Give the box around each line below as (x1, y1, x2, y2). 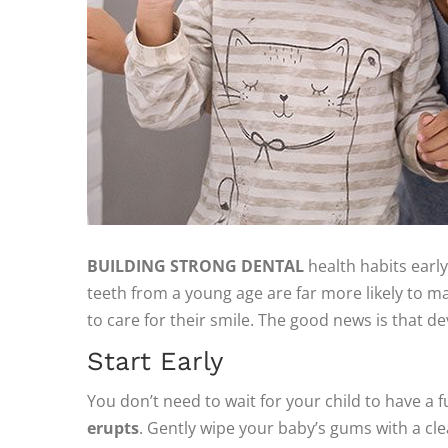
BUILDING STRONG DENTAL (87, 255, 304, 277)
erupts (87, 417, 139, 439)
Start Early (87, 346, 223, 376)
